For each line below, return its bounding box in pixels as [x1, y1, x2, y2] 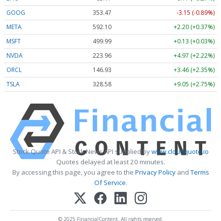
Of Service [94, 178, 126, 187]
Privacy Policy [135, 168, 176, 177]
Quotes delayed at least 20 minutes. [56, 157, 165, 167]
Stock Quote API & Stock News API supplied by [12, 147, 151, 156]
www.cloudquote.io [151, 147, 209, 156]
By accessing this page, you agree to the [12, 168, 135, 177]
